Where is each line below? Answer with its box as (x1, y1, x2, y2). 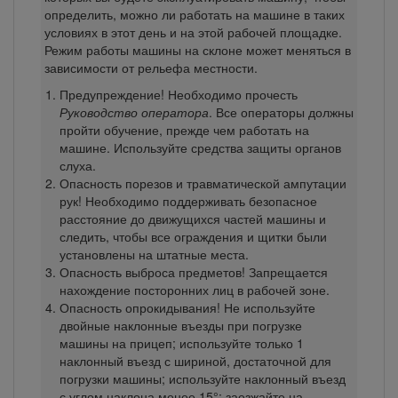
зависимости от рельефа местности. (44, 58, 258, 76)
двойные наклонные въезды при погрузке (59, 315, 302, 334)
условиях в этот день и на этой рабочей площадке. (44, 22, 342, 41)
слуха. (59, 155, 96, 174)
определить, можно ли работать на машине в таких (44, 4, 345, 23)
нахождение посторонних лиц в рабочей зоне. (59, 280, 330, 298)
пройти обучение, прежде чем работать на (59, 120, 309, 139)
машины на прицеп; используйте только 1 (59, 333, 304, 352)
